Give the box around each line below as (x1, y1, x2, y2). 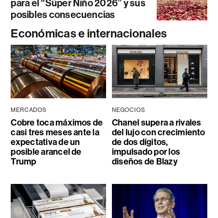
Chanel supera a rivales (111, 117, 201, 128)
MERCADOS (11, 106, 47, 113)
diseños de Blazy (111, 156, 178, 167)
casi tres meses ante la (11, 127, 99, 138)
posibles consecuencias (11, 9, 115, 21)
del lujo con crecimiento (111, 127, 205, 138)
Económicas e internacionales (11, 27, 167, 41)
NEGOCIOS (111, 106, 145, 113)
